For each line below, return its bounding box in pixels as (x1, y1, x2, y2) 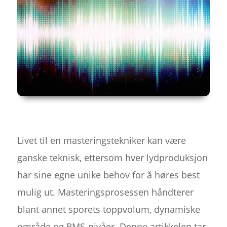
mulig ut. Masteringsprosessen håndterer (17, 185, 194, 198)
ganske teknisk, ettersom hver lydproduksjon (17, 151, 208, 164)
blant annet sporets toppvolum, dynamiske (17, 203, 200, 215)
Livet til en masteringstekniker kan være (17, 134, 186, 146)
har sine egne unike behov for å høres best (17, 168, 200, 181)
